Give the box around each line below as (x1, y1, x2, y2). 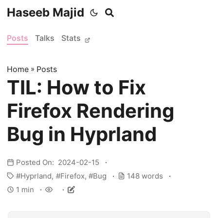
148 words (127, 171, 163, 181)
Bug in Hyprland (7, 122, 157, 146)
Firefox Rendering (7, 99, 174, 123)
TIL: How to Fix (7, 75, 146, 99)
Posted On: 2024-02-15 (16, 158, 101, 167)
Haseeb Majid (7, 5, 84, 19)
